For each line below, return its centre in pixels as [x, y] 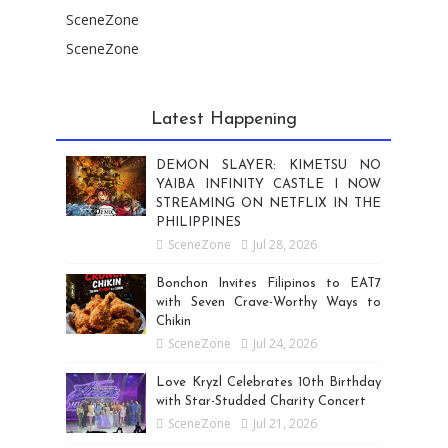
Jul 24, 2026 [285, 343]
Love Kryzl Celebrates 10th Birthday [269, 382]
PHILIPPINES [199, 222]
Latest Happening [223, 119]
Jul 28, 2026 [285, 244]
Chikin [174, 321]
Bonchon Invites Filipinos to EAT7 [269, 283]
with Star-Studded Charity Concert [261, 401]
